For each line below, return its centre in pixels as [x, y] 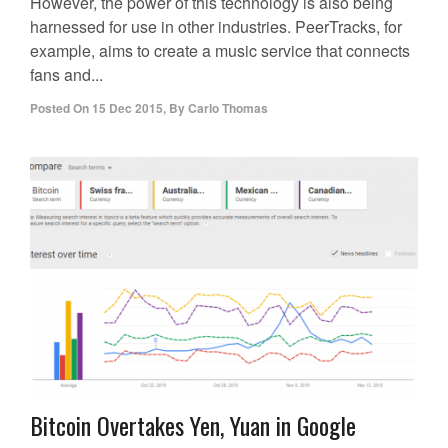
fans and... [66, 75]
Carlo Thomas [228, 108]
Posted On [59, 108]
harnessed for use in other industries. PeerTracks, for [216, 27]
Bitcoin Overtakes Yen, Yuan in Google [193, 425]
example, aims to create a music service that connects [220, 51]
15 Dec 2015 [127, 108]
